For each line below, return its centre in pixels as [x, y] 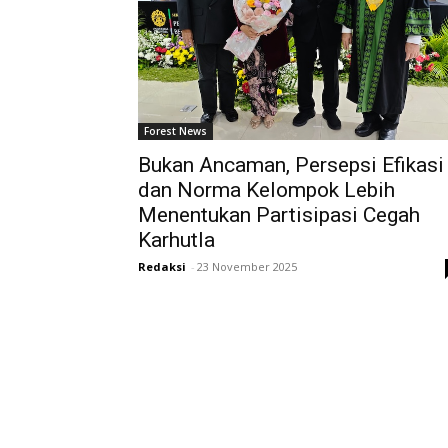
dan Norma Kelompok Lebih [266, 190]
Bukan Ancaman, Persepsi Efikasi [291, 165]
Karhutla [176, 240]
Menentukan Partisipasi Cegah [279, 215]
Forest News [175, 131]
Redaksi [162, 267]
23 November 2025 [247, 267]
